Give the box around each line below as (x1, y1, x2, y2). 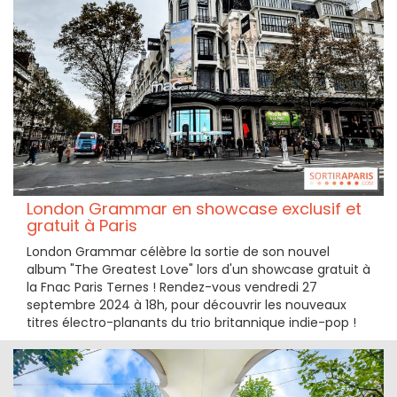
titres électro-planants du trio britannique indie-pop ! (27, 314, 356, 332)
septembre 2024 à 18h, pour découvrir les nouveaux (27, 296, 346, 315)
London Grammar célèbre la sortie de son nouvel (27, 243, 330, 261)
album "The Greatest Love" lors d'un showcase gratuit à (27, 261, 370, 279)
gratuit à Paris (27, 214, 137, 237)
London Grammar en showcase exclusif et (27, 198, 362, 221)
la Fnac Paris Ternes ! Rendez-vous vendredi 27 (27, 278, 317, 297)
